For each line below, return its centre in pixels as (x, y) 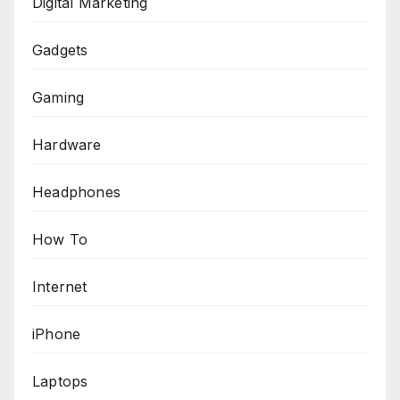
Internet (60, 287)
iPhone (57, 334)
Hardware (67, 145)
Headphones (76, 192)
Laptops (60, 382)
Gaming (58, 98)
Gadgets (60, 50)
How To (60, 240)
